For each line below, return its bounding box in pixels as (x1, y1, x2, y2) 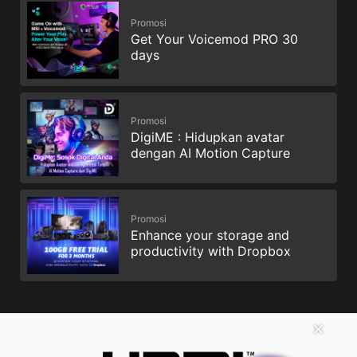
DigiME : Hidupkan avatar (131, 129, 284, 146)
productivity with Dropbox (131, 242, 291, 259)
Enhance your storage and (131, 226, 289, 243)
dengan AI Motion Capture (131, 145, 290, 162)
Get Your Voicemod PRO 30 (131, 31, 298, 48)
